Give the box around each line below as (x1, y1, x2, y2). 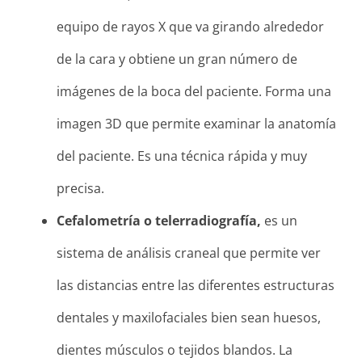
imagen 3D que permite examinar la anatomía (57, 114, 336, 133)
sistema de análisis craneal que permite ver (57, 243, 321, 262)
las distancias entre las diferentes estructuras (57, 276, 335, 294)
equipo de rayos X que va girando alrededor (57, 17, 324, 36)
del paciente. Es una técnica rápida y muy (57, 146, 307, 165)
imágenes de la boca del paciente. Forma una (57, 82, 331, 100)
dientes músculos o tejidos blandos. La (57, 340, 293, 359)
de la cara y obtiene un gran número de (57, 49, 297, 68)
